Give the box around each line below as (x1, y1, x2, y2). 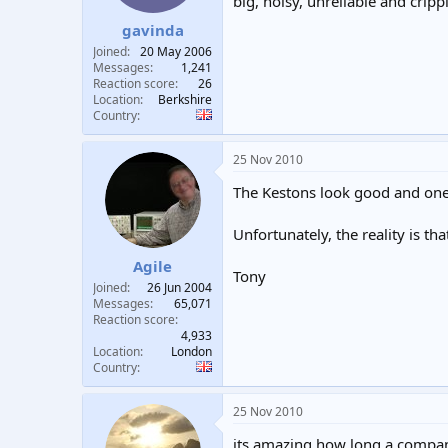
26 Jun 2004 (147, 278, 212, 296)
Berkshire (158, 91, 212, 108)
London (171, 342, 212, 360)
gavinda (121, 20, 184, 40)
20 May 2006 (140, 43, 212, 60)
